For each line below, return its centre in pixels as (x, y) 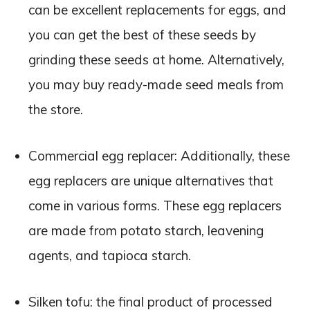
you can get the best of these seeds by (142, 34)
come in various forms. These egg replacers (155, 205)
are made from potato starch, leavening (146, 230)
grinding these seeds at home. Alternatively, (156, 59)
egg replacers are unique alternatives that (151, 180)
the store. (57, 109)
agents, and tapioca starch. (111, 255)
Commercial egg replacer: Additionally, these (159, 155)
